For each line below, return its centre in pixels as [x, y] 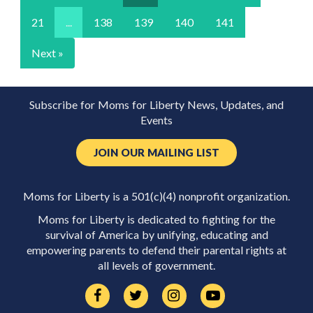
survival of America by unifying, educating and [156, 234]
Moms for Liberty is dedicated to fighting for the [156, 219]
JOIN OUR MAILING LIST [156, 153]
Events [156, 120]
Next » [48, 53]
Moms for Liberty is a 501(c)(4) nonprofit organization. [156, 196]
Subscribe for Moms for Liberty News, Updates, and [156, 105]
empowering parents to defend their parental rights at [156, 250]
